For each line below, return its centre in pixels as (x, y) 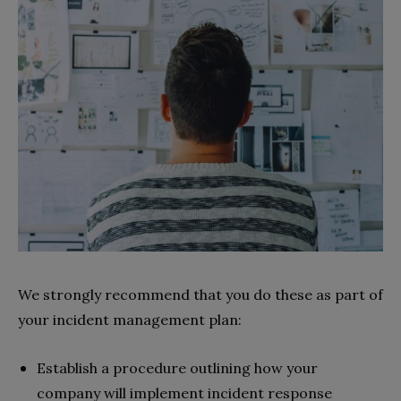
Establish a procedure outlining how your (177, 368)
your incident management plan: (130, 320)
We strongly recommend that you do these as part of (200, 295)
